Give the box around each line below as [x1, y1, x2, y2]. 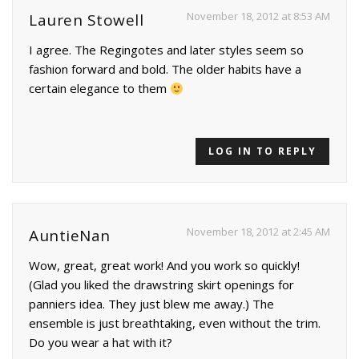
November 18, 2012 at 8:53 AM [187, 9, 330, 24]
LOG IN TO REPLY [208, 144, 317, 159]
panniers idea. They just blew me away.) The [29, 296, 274, 313]
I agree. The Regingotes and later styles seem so [29, 42, 304, 58]
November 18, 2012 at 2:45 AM [187, 224, 330, 240]
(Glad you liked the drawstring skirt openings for [29, 276, 294, 293]
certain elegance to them [29, 80, 170, 97]
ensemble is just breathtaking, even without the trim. [29, 315, 321, 332]
